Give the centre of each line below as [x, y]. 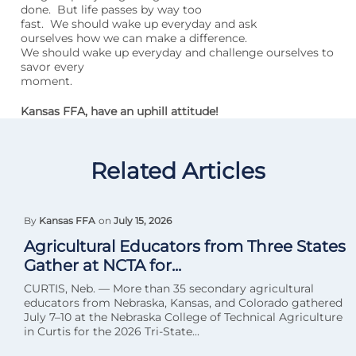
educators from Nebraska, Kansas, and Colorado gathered [183, 303]
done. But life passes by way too [111, 10]
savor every [52, 67]
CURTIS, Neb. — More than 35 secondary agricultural [169, 288]
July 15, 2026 [143, 221]
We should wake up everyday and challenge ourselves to [177, 52]
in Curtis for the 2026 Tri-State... [112, 331]
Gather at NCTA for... [103, 265]
